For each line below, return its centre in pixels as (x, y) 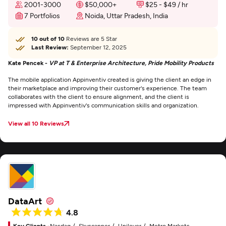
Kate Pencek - (29, 63)
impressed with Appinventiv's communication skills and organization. (104, 105)
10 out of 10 (48, 38)
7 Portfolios (42, 15)
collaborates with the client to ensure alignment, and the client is (99, 96)
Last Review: (50, 47)
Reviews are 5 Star (91, 38)
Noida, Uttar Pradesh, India (126, 15)
